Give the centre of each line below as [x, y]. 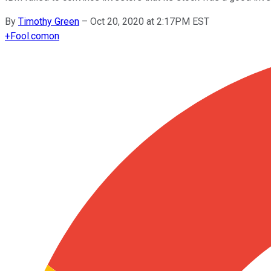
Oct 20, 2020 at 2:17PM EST [150, 21]
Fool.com [30, 36]
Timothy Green [49, 21]
